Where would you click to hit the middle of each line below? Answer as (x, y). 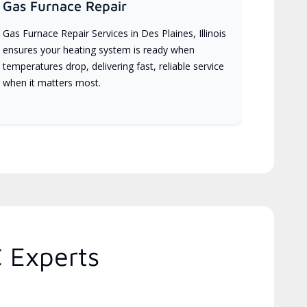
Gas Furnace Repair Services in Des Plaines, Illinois (115, 33)
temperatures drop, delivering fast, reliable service (114, 66)
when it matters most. (52, 82)
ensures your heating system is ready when (99, 49)
